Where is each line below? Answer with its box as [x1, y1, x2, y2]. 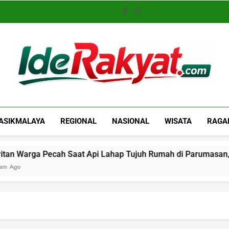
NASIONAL [112, 116, 150, 126]
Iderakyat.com [12, 87, 162, 114]
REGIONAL [60, 116, 97, 126]
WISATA [165, 116, 192, 126]
